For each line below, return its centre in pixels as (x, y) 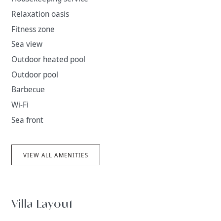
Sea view (27, 44)
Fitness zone (33, 29)
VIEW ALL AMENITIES (56, 155)
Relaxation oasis (40, 14)
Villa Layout (42, 204)
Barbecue (28, 90)
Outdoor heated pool (49, 60)
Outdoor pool (35, 74)
